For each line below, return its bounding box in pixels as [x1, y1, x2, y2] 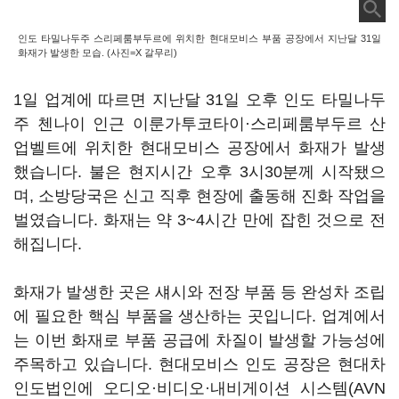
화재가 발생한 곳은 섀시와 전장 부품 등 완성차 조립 [13, 283, 386, 301]
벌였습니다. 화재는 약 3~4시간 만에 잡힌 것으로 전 [13, 211, 386, 229]
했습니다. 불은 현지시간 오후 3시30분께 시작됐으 [13, 163, 386, 181]
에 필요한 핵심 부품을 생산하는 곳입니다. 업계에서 [13, 307, 386, 325]
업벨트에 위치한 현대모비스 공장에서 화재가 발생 [13, 139, 386, 157]
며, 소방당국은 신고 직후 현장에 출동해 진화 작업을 [13, 187, 386, 205]
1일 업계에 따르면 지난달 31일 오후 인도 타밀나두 [13, 91, 386, 109]
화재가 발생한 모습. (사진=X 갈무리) [18, 47, 177, 58]
